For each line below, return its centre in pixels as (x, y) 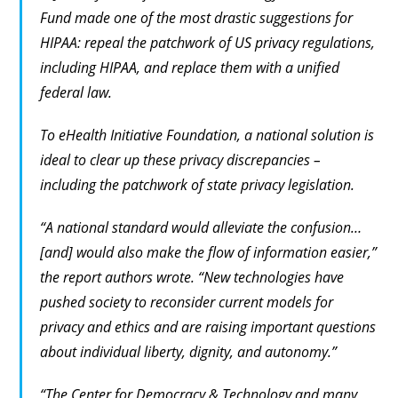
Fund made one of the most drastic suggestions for (197, 18)
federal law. (76, 93)
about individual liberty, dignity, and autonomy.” (189, 352)
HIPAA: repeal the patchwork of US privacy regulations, (208, 43)
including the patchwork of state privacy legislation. (198, 185)
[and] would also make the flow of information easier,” (209, 253)
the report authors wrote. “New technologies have (192, 278)
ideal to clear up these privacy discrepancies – (181, 160)
